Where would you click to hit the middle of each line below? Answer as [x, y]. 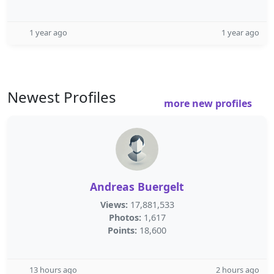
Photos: [125, 217]
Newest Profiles [62, 97]
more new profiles [209, 103]
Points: [122, 230]
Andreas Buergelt [137, 187]
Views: [114, 205]
